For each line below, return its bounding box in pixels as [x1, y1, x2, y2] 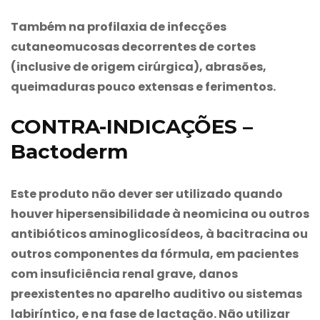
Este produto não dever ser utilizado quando [11, 185, 283, 202]
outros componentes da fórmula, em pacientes [11, 245, 299, 262]
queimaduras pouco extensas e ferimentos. [11, 78, 276, 95]
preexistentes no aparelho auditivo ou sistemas [11, 285, 302, 302]
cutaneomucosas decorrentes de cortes [11, 38, 256, 55]
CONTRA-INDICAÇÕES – [11, 114, 253, 139]
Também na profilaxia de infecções [11, 18, 226, 35]
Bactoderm [11, 139, 128, 164]
